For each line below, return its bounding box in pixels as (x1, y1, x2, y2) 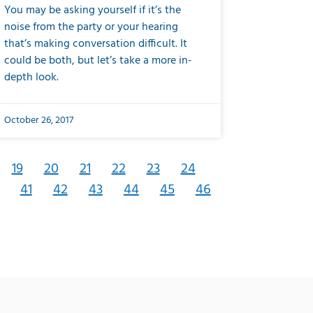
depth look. (4, 68, 59, 87)
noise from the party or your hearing (4, 18, 178, 36)
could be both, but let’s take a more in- (4, 52, 192, 70)
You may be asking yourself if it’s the (4, 1, 181, 20)
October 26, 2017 (4, 112, 73, 129)
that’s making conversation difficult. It (4, 35, 187, 53)
